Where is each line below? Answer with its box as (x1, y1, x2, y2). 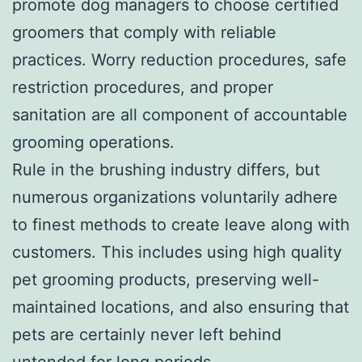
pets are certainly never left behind (12, 324, 281, 344)
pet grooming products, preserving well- (12, 269, 319, 289)
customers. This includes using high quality (12, 242, 342, 262)
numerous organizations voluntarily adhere (12, 187, 338, 207)
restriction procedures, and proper (12, 77, 273, 97)
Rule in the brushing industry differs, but (12, 159, 320, 179)
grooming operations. (12, 132, 175, 152)
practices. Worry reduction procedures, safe (12, 49, 347, 69)
